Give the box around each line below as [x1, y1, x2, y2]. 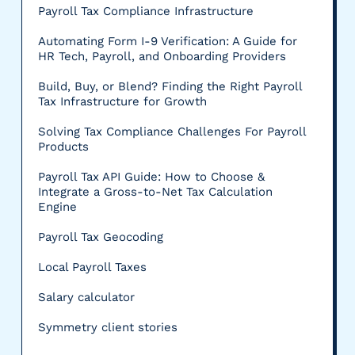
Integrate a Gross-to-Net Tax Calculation [37, 185, 273, 200]
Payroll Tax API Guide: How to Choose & [37, 170, 265, 185]
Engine [37, 200, 77, 215]
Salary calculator [37, 290, 135, 305]
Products [37, 139, 89, 155]
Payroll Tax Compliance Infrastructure [37, 4, 254, 19]
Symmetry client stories [37, 320, 177, 335]
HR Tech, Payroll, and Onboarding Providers [37, 49, 286, 64]
